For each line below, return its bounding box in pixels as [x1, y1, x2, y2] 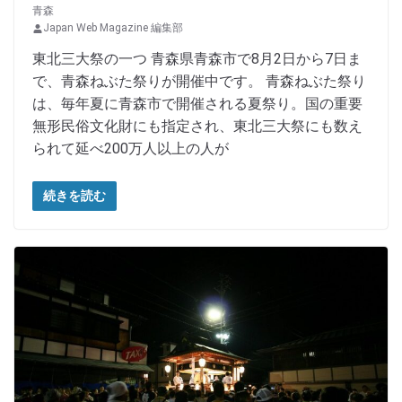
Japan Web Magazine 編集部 [43, 22, 183, 35]
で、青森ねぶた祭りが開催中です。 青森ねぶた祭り [32, 73, 366, 91]
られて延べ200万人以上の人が [32, 140, 229, 158]
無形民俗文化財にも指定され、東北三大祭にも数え [32, 118, 363, 135]
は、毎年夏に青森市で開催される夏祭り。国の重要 [32, 95, 363, 113]
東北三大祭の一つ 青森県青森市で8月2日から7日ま [32, 50, 362, 68]
